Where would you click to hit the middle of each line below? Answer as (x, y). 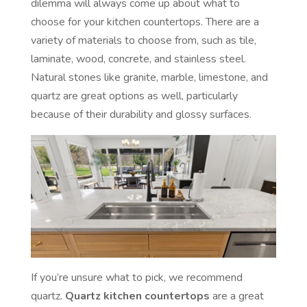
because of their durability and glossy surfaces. (141, 114)
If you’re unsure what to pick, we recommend (136, 278)
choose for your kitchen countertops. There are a (145, 22)
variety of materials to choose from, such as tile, (143, 40)
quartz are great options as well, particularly (134, 96)
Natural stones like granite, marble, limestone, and (149, 77)
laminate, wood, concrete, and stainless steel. (138, 59)
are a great (236, 296)
